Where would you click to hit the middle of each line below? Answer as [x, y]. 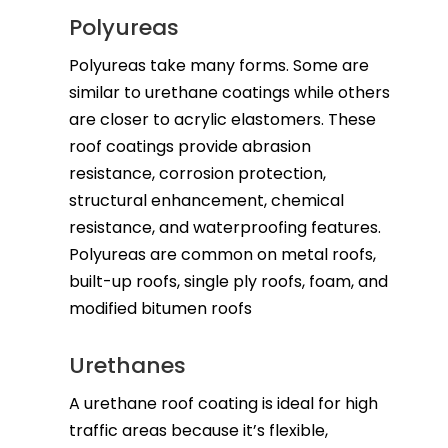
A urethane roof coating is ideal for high [223, 403]
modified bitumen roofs [160, 308]
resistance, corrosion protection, [197, 173]
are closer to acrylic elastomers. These [222, 119]
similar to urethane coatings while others [229, 92]
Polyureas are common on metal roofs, [222, 254]
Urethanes [127, 365]
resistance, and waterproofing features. [224, 227]
